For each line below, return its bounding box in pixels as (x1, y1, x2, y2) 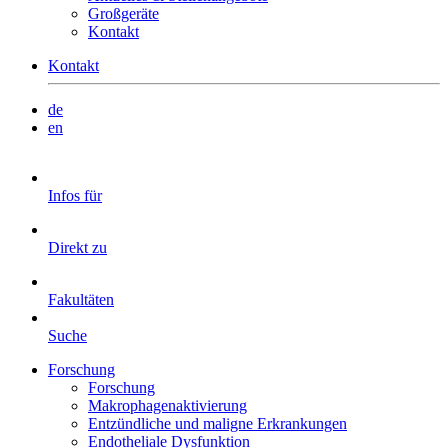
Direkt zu (48, 239, 107, 256)
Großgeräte (88, 5, 159, 22)
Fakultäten (48, 291, 114, 308)
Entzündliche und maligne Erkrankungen (88, 415, 347, 432)
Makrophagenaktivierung (88, 397, 247, 414)
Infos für (48, 187, 102, 204)
